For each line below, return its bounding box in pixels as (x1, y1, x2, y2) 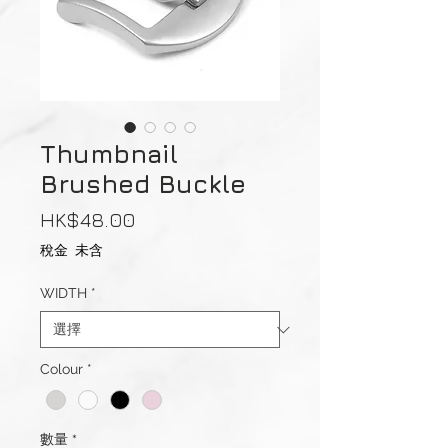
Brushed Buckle (40, 169, 246, 199)
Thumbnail (40, 139, 178, 169)
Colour (40, 361, 83, 378)
